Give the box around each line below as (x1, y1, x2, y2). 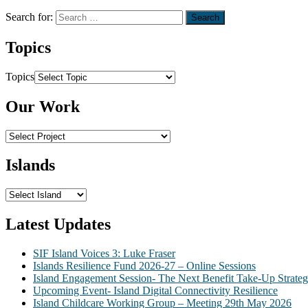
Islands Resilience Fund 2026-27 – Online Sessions (33, 260, 256, 272)
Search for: (5, 10, 53, 23)
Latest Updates (5, 215, 111, 234)
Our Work (5, 97, 80, 115)
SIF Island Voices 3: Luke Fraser (33, 247, 175, 260)
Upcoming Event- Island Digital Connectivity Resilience (33, 285, 278, 297)
